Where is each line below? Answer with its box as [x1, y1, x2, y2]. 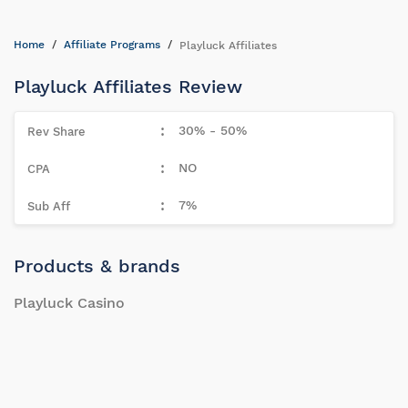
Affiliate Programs [64, 37, 160, 51]
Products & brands [14, 255, 180, 277]
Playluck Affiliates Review [14, 76, 242, 97]
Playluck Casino [14, 294, 125, 311]
